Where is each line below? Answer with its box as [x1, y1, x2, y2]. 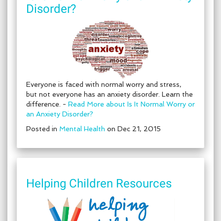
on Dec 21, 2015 [105, 125, 161, 133]
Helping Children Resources [26, 177, 172, 190]
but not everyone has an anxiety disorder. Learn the [26, 90, 193, 98]
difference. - [26, 100, 68, 108]
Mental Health [59, 125, 105, 133]
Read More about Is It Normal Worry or [68, 100, 195, 108]
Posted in [26, 125, 59, 133]
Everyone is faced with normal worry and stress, [26, 80, 182, 88]
